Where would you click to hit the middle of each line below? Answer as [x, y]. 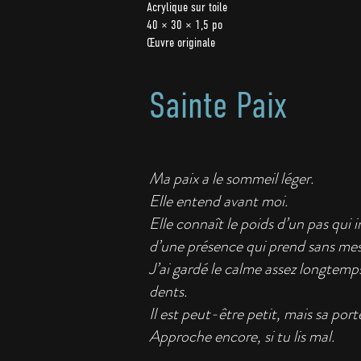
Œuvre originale [181, 44]
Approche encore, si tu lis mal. [242, 336]
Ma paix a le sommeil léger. [231, 178]
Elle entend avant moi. [218, 201]
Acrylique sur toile [187, 8]
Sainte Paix [218, 108]
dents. [168, 291]
